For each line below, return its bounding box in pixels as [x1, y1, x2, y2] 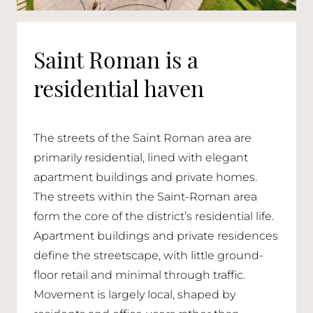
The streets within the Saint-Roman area [34, 189, 257, 206]
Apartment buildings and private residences [34, 228, 278, 245]
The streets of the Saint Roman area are [34, 131, 252, 147]
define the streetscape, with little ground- [34, 248, 263, 265]
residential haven [34, 71, 204, 103]
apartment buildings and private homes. [34, 170, 257, 187]
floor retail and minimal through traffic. [34, 268, 245, 284]
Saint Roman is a [34, 43, 198, 75]
